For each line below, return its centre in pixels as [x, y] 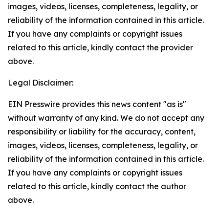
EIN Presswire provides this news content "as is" [97, 104]
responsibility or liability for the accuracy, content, [102, 131]
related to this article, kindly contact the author [97, 186]
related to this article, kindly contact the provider [100, 47]
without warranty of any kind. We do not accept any [106, 118]
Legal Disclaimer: [41, 83]
